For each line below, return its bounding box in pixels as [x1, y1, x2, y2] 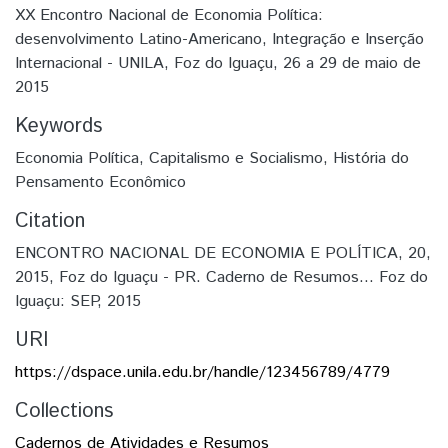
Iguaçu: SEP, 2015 [15, 289, 141, 313]
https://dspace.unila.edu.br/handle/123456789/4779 [15, 360, 390, 384]
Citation [15, 206, 85, 236]
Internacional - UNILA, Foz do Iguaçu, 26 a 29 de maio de [15, 51, 421, 75]
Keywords [15, 111, 102, 141]
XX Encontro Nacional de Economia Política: [15, 3, 323, 27]
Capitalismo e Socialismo [149, 146, 323, 170]
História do [333, 146, 409, 170]
